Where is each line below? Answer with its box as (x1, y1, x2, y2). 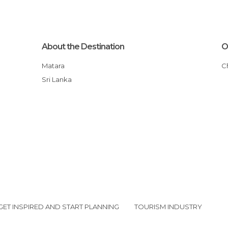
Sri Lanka (46, 75, 72, 83)
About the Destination (42, 42, 125, 51)
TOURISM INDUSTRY (134, 203, 202, 211)
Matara (48, 62, 65, 70)
